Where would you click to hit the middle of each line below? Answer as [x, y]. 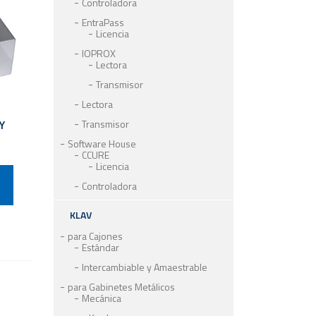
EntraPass [103, 22]
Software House [102, 144]
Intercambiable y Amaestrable [145, 267]
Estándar [101, 247]
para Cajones [95, 236]
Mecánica [102, 298]
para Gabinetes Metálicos [121, 287]
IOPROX [99, 53]
